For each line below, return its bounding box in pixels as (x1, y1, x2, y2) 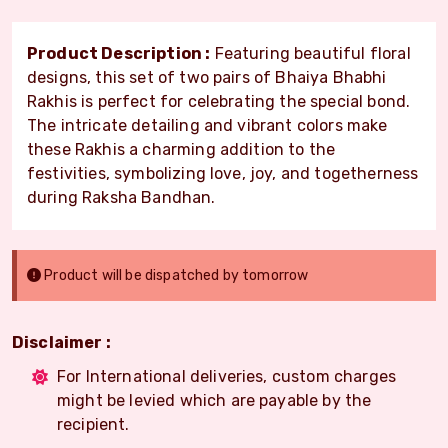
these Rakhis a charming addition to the (27, 139, 336, 159)
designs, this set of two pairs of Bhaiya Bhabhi (27, 67, 387, 87)
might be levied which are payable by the (57, 390, 372, 410)
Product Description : (27, 43, 211, 63)
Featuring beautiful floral (210, 43, 411, 63)
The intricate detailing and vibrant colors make (27, 115, 388, 135)
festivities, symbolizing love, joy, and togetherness (27, 163, 419, 183)
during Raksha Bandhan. (27, 187, 216, 207)
